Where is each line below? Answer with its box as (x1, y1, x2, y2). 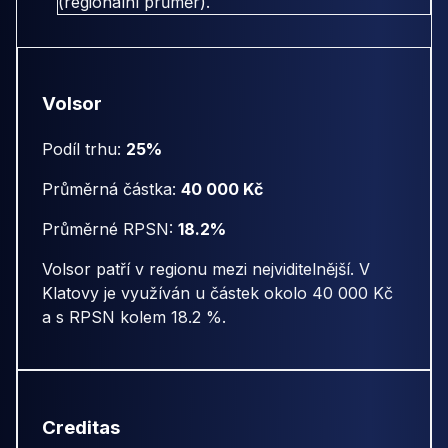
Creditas (42, 415, 120, 439)
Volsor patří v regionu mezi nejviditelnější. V (42, 259, 370, 280)
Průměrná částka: (42, 179, 181, 200)
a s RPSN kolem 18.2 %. (42, 307, 226, 328)
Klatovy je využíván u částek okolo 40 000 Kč (42, 283, 393, 304)
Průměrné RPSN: (42, 219, 178, 240)
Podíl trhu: (42, 139, 126, 160)
